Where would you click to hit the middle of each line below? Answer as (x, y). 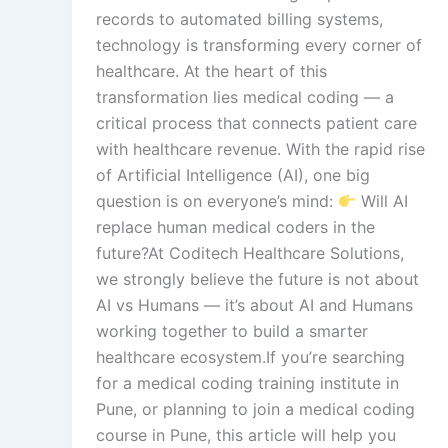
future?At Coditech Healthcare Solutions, (250, 252)
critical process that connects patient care (256, 122)
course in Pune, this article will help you (246, 434)
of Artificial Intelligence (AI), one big (233, 174)
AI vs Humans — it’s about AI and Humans (254, 304)
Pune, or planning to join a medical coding (255, 408)
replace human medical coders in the (235, 226)
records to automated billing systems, (239, 18)
